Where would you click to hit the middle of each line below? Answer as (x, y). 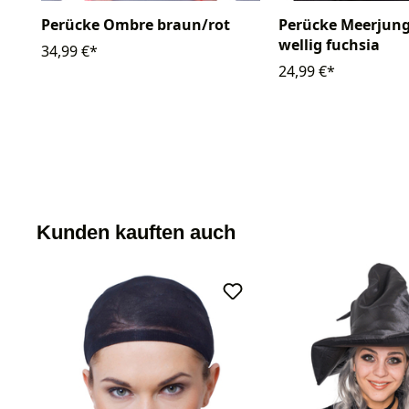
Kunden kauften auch (136, 233)
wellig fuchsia (329, 45)
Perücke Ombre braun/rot (136, 25)
